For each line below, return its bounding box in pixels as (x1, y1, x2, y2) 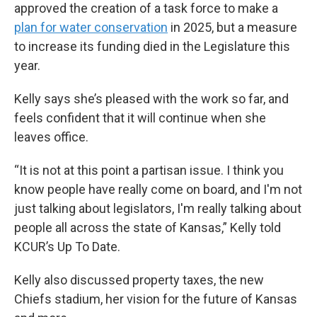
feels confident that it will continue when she (14, 110, 266, 125)
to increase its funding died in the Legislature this (14, 39, 290, 54)
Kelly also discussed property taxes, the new (14, 272, 264, 287)
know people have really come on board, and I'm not (14, 182, 302, 197)
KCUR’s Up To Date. (14, 239, 120, 254)
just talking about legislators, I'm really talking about (14, 201, 301, 216)
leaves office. (14, 129, 88, 144)
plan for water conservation (14, 20, 168, 35)
